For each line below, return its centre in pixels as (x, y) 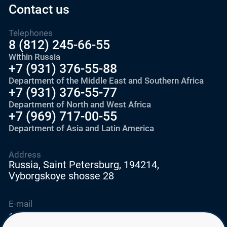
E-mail (20, 204)
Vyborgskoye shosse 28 (61, 176)
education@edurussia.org (71, 216)
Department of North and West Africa (80, 104)
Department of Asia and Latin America (81, 128)
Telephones (30, 33)
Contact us (39, 10)
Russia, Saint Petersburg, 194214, (84, 165)
